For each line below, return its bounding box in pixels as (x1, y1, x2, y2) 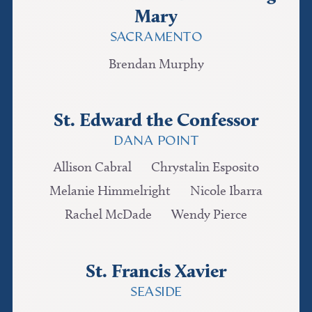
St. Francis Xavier (86, 258, 226, 282)
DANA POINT (114, 135, 198, 149)
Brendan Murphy (108, 55, 204, 72)
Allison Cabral (53, 159, 132, 175)
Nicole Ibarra (190, 182, 263, 199)
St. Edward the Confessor (54, 107, 258, 131)
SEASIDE (130, 286, 182, 299)
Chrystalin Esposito (150, 159, 259, 175)
